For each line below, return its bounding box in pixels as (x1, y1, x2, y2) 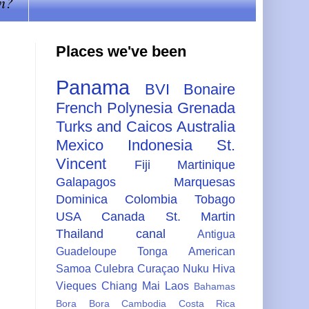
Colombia (125, 192, 177, 206)
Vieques (56, 279, 97, 292)
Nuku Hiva (183, 261, 235, 275)
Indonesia (128, 136, 192, 154)
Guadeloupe (56, 244, 117, 257)
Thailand (56, 226, 103, 241)
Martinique (177, 157, 235, 172)
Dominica (56, 192, 108, 206)
